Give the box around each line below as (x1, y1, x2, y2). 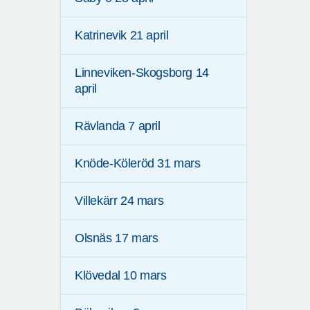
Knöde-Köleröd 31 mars (75, 156, 201, 171)
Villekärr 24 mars (75, 194, 164, 208)
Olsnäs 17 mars (75, 231, 158, 246)
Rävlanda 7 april (75, 119, 161, 134)
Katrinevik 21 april (75, 28, 169, 43)
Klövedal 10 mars (75, 268, 167, 283)
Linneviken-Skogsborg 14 (75, 66, 209, 80)
